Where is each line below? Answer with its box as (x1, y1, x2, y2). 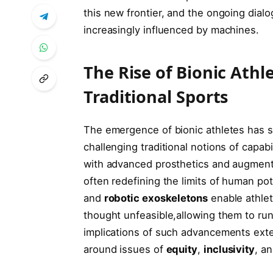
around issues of (83, 243, 166, 256)
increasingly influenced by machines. (83, 23, 259, 36)
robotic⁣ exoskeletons (104, 192, 208, 205)
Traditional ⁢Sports (83, 85, 229, 108)
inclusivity (203, 243, 255, 256)
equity (166, 243, 198, 256)
